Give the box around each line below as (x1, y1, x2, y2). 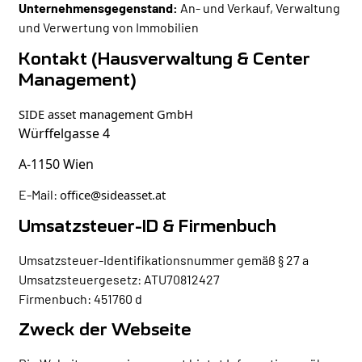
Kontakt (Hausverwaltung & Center (19, 50, 311, 69)
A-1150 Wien (19, 155, 95, 173)
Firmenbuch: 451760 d (19, 290, 143, 306)
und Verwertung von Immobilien (19, 19, 200, 36)
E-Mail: (19, 187, 61, 203)
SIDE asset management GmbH (19, 105, 194, 122)
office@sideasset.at (60, 187, 166, 204)
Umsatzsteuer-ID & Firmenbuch (19, 217, 277, 236)
